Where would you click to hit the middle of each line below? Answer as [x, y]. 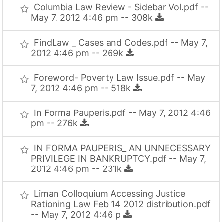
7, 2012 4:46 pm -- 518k [82, 88]
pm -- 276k [55, 123]
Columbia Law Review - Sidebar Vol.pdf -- [121, 7]
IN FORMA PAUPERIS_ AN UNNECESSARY [122, 148]
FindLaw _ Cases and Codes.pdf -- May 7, [121, 42]
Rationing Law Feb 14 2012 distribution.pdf [121, 204]
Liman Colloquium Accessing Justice [110, 194]
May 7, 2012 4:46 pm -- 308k [93, 18]
